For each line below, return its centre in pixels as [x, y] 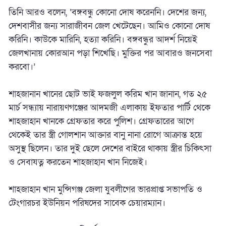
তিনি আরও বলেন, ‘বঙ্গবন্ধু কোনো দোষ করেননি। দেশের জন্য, [107, 13]
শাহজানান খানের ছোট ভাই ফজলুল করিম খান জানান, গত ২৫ [108, 94]
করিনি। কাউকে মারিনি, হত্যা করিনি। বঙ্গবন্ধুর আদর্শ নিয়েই [103, 40]
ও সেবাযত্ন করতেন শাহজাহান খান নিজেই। [78, 162]
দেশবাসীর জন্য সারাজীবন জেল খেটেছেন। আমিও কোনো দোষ [109, 26]
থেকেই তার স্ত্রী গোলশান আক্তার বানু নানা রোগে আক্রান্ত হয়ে [105, 135]
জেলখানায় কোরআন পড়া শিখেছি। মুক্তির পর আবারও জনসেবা [110, 53]
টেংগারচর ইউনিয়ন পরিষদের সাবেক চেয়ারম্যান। [87, 203]
